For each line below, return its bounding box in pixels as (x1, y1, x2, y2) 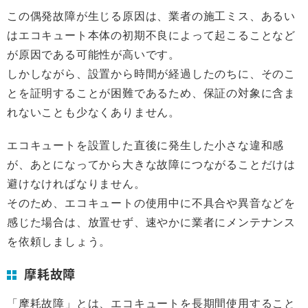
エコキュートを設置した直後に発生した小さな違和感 (7, 138, 285, 152)
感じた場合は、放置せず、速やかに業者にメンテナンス (7, 215, 296, 229)
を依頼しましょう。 (7, 234, 111, 248)
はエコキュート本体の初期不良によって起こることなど (7, 28, 296, 42)
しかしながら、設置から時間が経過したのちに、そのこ (7, 67, 296, 80)
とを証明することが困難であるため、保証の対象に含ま (7, 86, 296, 100)
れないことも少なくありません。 (7, 105, 180, 119)
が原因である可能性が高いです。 (7, 47, 181, 61)
